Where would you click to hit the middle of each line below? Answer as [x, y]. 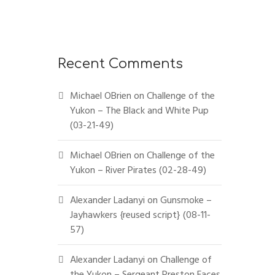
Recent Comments [120, 64]
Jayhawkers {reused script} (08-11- [140, 215]
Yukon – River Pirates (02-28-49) [138, 170]
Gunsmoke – [186, 200]
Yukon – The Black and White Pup [139, 110]
